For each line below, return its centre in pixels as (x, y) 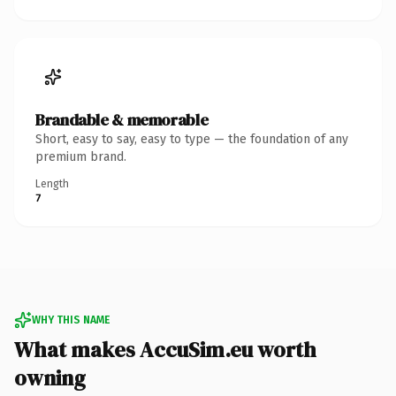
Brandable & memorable (122, 119)
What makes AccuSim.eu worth (165, 349)
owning (50, 377)
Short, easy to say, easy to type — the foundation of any (192, 139)
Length (52, 183)
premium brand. (81, 156)
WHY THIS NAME (71, 320)
